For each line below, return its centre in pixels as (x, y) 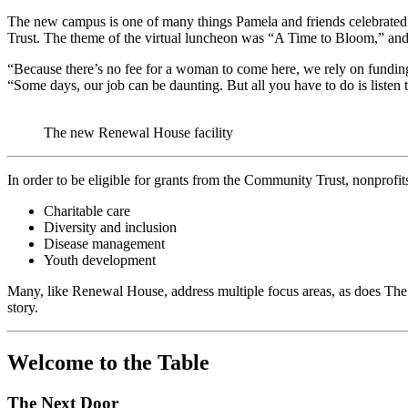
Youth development (100, 260)
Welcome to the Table (108, 362)
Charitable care (87, 210)
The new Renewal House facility (138, 132)
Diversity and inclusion (110, 227)
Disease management (104, 243)
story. (23, 307)
